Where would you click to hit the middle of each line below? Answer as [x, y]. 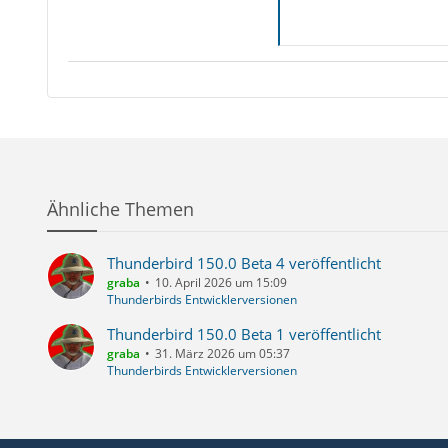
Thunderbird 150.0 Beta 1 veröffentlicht [243, 334]
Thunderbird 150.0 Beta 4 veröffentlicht [243, 263]
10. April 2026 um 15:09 [220, 282]
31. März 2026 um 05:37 [222, 353]
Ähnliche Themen [120, 209]
